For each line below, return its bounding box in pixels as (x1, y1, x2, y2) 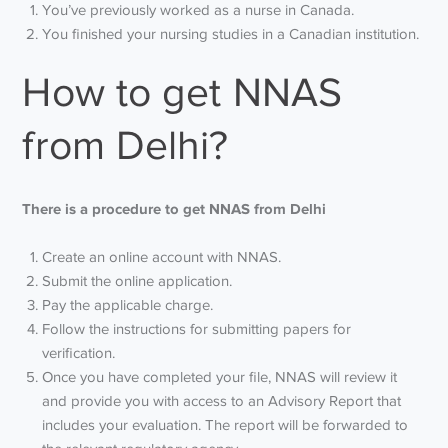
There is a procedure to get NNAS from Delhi (22, 199, 327, 217)
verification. (42, 344, 116, 361)
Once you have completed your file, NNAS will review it (42, 368, 398, 385)
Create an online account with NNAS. (42, 248, 282, 265)
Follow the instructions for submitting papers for (42, 320, 352, 337)
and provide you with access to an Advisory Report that (42, 392, 402, 409)
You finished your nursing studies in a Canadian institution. (42, 25, 420, 42)
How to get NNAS (22, 69, 342, 115)
